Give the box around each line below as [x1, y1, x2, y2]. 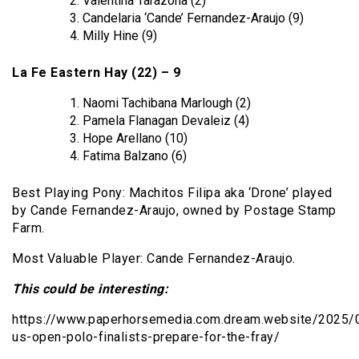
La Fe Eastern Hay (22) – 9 [12, 64, 180, 80]
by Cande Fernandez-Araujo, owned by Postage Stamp [12, 202, 337, 218]
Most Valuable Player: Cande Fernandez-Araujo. [12, 250, 296, 266]
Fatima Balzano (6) [83, 147, 187, 163]
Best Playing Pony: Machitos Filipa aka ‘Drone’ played [12, 184, 333, 200]
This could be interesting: [12, 280, 168, 296]
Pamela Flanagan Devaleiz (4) [83, 112, 249, 128]
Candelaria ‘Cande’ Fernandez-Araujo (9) [83, 10, 304, 26]
